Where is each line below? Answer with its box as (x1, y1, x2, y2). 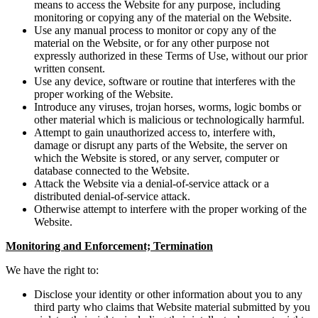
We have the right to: (6, 264, 99, 277)
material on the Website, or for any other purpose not (34, 37, 269, 50)
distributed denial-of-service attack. (34, 190, 190, 203)
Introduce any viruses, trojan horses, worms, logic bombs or (34, 101, 301, 114)
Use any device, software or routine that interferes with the (34, 75, 295, 88)
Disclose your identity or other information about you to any (34, 288, 302, 301)
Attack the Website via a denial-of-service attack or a (34, 177, 269, 190)
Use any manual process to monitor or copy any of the (34, 24, 276, 37)
